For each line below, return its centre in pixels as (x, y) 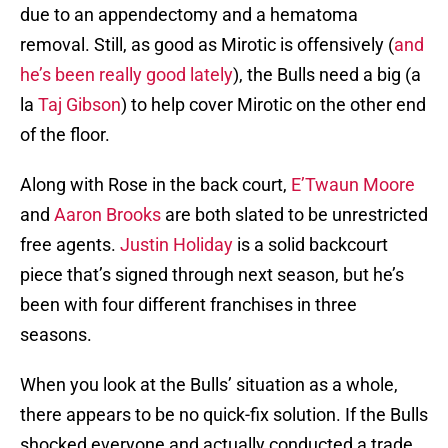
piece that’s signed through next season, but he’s (212, 275)
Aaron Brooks (107, 215)
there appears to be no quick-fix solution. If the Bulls (224, 415)
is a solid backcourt (310, 245)
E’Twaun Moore (353, 185)
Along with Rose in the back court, (155, 185)
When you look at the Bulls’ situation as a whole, (209, 385)
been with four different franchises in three (188, 305)
